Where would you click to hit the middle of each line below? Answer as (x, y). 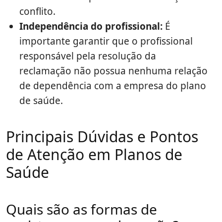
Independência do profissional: (91, 27)
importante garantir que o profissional (106, 41)
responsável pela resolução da (88, 56)
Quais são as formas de (82, 209)
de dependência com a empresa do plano (113, 86)
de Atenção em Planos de (94, 155)
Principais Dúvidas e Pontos (102, 137)
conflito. (37, 12)
